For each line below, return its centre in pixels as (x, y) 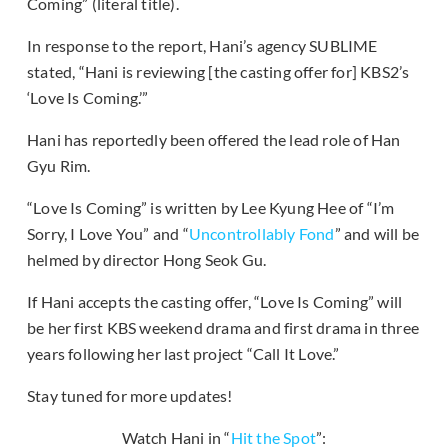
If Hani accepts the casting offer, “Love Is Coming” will (215, 302)
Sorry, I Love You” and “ (108, 234)
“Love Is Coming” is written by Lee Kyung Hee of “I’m (211, 208)
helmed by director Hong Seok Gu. (147, 260)
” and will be (377, 234)
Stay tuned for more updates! (130, 396)
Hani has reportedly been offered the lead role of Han (214, 140)
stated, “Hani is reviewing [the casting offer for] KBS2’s (218, 72)
